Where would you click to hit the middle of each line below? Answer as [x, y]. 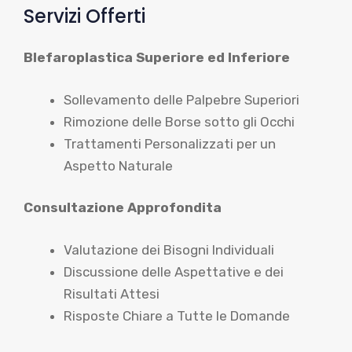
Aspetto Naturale [118, 165]
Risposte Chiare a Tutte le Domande [177, 315]
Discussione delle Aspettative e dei [174, 271]
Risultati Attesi [112, 293]
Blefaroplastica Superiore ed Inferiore [157, 57]
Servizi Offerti [84, 16]
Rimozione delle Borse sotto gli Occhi [179, 121]
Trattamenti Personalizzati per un [170, 143]
